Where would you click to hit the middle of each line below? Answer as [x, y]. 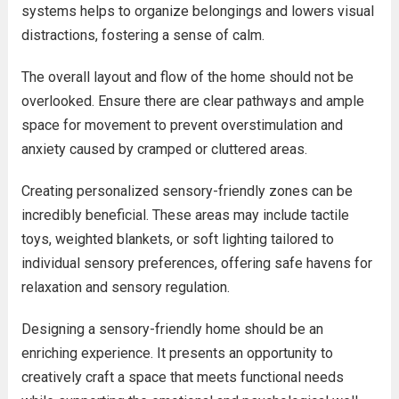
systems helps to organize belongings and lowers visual [197, 11]
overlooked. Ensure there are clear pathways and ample [192, 101]
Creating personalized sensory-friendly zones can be [187, 191]
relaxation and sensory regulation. [125, 287]
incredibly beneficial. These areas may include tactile [185, 215]
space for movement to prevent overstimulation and [182, 125]
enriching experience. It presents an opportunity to [177, 353]
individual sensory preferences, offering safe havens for [196, 263]
